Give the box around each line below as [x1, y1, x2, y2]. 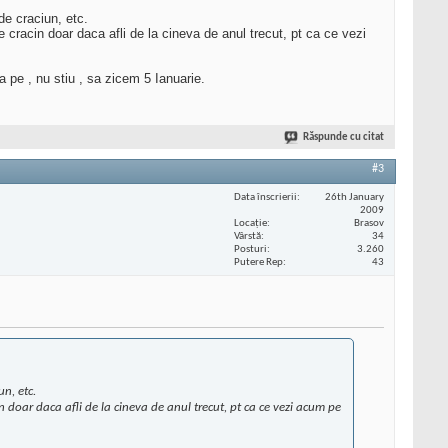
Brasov [354, 217, 384, 229]
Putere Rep [234, 256, 283, 268]
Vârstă [234, 230, 261, 242]
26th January [325, 191, 384, 203]
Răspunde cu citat [303, 132, 384, 144]
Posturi [234, 243, 267, 255]
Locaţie [234, 217, 267, 229]
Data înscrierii [234, 191, 297, 203]
